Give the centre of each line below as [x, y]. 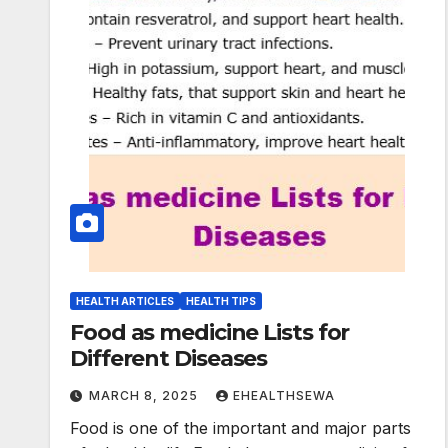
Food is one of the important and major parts [240, 428]
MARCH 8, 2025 [145, 396]
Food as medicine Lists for [210, 333]
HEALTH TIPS [221, 301]
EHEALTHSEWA [284, 396]
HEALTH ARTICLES [125, 301]
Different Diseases [169, 359]
